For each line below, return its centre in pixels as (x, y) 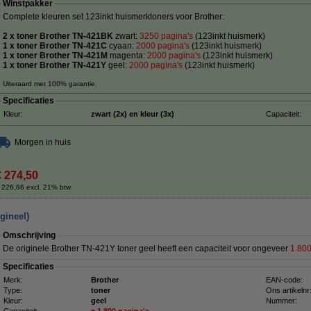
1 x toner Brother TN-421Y (56, 65)
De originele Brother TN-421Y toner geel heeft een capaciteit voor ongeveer (146, 249)
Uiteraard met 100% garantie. (50, 84)
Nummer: (281, 301)
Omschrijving (29, 235)
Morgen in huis (43, 142)
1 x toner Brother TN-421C (55, 46)
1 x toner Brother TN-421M (56, 56)
